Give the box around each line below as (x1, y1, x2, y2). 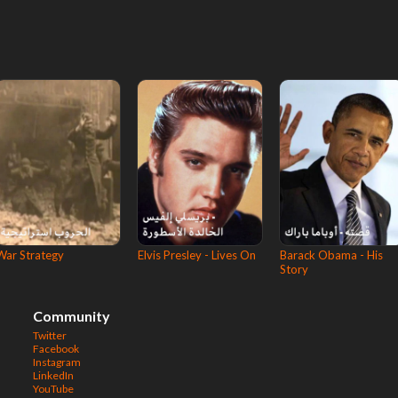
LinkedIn (33, 369, 74, 382)
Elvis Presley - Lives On (138, 248, 256, 262)
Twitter (33, 329, 67, 342)
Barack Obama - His (280, 248, 383, 262)
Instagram (33, 355, 81, 369)
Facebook (33, 342, 79, 355)
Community (33, 307, 110, 324)
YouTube (33, 382, 74, 395)
